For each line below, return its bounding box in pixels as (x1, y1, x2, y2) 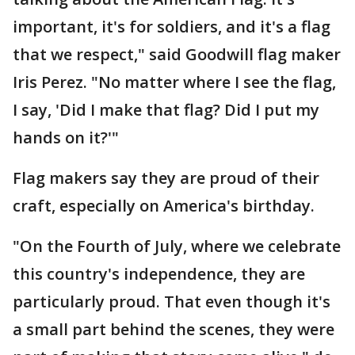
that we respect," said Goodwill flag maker (13, 44, 341, 65)
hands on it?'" (13, 127, 119, 148)
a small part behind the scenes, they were (13, 319, 334, 340)
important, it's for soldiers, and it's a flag (13, 16, 330, 37)
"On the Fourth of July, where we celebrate (13, 235, 341, 257)
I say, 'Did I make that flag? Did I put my (13, 99, 319, 120)
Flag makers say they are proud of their (13, 167, 319, 189)
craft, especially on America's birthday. (13, 195, 315, 216)
